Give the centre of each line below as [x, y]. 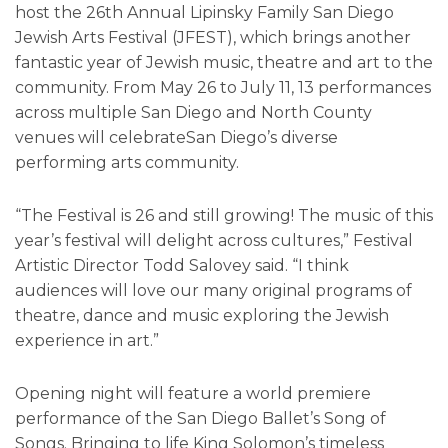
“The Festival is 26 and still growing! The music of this [224, 216]
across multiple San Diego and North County [193, 113]
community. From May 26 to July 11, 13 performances [223, 88]
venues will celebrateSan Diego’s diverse [176, 138]
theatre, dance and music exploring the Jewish [202, 316]
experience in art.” [87, 341]
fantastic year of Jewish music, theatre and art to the [224, 63]
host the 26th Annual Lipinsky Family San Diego [204, 13]
